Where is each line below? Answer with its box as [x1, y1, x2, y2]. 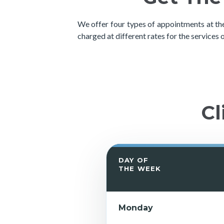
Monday [118, 203, 153, 212]
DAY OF [118, 156, 149, 164]
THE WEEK [118, 164, 161, 172]
